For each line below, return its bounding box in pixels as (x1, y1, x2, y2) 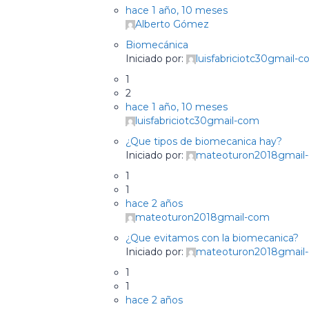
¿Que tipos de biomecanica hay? (126, 135, 282, 148)
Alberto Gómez (135, 18, 209, 30)
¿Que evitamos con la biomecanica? (126, 232, 299, 244)
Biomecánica (126, 39, 188, 51)
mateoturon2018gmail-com (135, 211, 270, 223)
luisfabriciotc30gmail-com (135, 114, 259, 127)
